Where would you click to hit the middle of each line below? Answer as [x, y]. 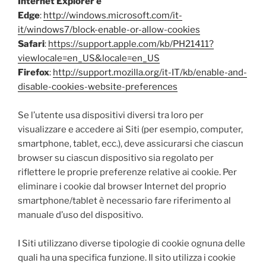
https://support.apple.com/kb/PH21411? [131, 44]
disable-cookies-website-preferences [98, 87]
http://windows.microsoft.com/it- [113, 15]
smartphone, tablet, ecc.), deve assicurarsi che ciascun [131, 144]
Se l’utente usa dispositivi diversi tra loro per [111, 115]
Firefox [34, 72]
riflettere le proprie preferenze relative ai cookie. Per [127, 172]
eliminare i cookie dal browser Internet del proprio [122, 186]
